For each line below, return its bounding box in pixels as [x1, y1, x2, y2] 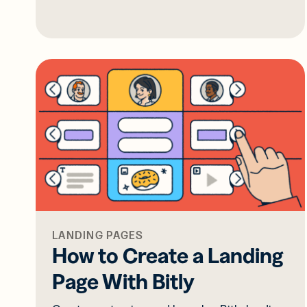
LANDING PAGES [52, 228, 144, 242]
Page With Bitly [52, 267, 195, 295]
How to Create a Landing [52, 241, 283, 269]
